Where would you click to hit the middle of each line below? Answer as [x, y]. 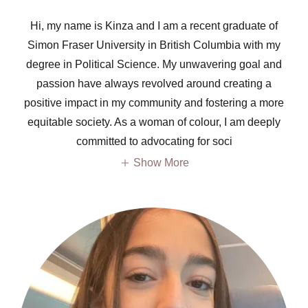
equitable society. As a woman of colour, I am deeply [154, 122]
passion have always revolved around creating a [154, 83]
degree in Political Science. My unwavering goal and [154, 64]
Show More [161, 163]
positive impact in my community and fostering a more [154, 102]
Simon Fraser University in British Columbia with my [154, 45]
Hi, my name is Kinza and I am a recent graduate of [154, 25]
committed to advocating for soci [154, 141]
